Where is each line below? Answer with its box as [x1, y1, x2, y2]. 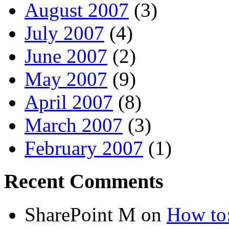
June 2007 [25, 45, 107, 67]
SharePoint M [25, 203, 136, 225]
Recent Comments [4, 169, 164, 193]
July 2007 [25, 22, 104, 44]
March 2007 [25, 114, 123, 136]
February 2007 [25, 137, 143, 159]
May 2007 [25, 68, 107, 90]
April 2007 [25, 91, 113, 113]
